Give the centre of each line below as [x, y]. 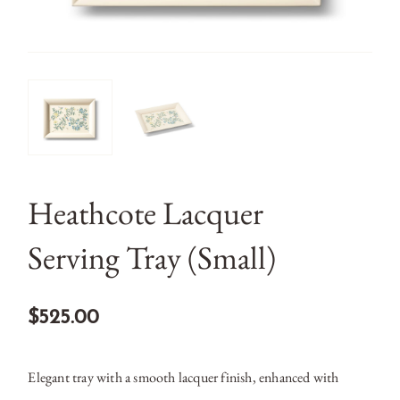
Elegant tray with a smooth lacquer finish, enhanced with [183, 377]
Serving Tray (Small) [152, 258]
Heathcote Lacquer [146, 213]
